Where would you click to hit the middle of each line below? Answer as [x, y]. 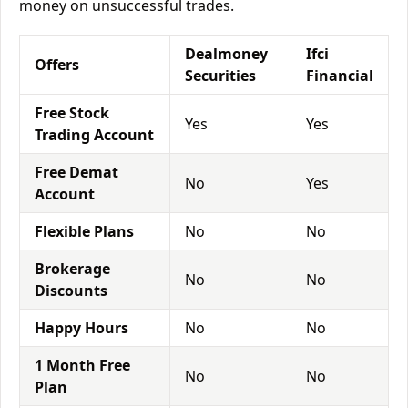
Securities [220, 76]
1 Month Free [82, 365]
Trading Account [94, 135]
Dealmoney [226, 54]
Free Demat [76, 172]
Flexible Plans [84, 231]
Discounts [71, 291]
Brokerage [72, 269]
